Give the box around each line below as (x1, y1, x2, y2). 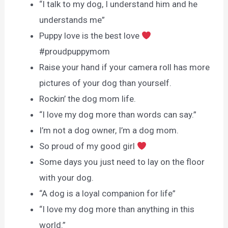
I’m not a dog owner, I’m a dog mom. (39, 125, 179, 136)
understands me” (39, 15, 105, 25)
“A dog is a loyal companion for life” (39, 188, 176, 199)
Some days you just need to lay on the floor (39, 157, 205, 167)
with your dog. (39, 173, 94, 183)
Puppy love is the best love (39, 31, 142, 41)
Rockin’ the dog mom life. (39, 94, 136, 104)
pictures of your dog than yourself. (39, 78, 172, 89)
